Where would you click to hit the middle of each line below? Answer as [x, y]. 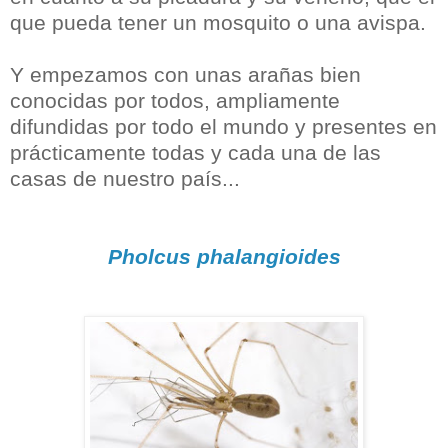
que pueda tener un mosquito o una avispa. [218, 23]
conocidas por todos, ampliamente [175, 101]
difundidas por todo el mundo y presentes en [223, 127]
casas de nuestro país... [125, 179]
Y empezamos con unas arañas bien [185, 75]
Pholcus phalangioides [224, 257]
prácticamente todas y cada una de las [195, 153]
